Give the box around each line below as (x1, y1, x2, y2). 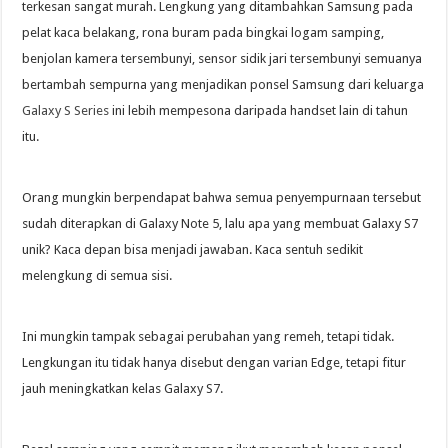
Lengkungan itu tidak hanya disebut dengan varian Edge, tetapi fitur (22, 355, 407, 371)
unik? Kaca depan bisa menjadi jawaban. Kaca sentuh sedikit (22, 242, 364, 258)
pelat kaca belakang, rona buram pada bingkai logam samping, (22, 25, 385, 41)
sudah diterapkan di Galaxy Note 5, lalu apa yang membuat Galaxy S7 (22, 216, 419, 232)
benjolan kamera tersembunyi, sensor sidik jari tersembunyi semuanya (22, 51, 423, 67)
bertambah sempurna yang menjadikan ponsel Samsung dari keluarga (22, 77, 425, 93)
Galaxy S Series (22, 103, 110, 119)
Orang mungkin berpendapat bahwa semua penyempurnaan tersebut (22, 190, 422, 206)
